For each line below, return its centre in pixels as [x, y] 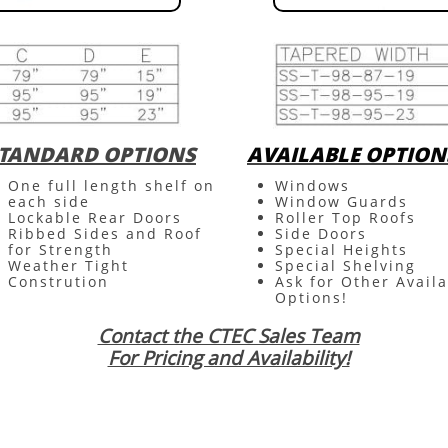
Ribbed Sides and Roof [105, 233]
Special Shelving [345, 265]
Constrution [58, 281]
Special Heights [341, 249]
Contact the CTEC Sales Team [228, 336]
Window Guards [341, 201]
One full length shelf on [111, 185]
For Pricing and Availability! [228, 358]
